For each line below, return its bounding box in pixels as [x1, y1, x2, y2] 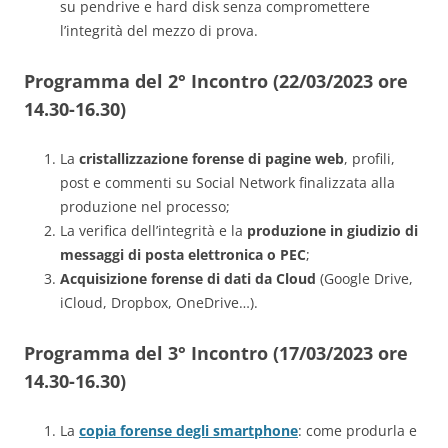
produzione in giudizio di [247, 221, 418, 241]
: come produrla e [298, 421, 417, 441]
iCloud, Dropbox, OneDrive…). [60, 293, 258, 313]
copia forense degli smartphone [79, 421, 298, 441]
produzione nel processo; [60, 197, 230, 217]
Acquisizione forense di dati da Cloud [60, 269, 316, 289]
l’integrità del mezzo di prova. [60, 21, 258, 41]
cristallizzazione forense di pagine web [79, 149, 344, 169]
